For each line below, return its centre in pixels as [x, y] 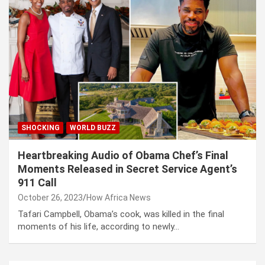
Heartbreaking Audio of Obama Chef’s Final [123, 156]
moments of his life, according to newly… [98, 227]
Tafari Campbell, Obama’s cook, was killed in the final [121, 214]
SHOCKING [41, 128]
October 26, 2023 [50, 198]
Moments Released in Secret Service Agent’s [127, 169]
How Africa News [119, 198]
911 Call [37, 183]
